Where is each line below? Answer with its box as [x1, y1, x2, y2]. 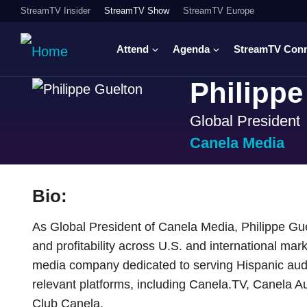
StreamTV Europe [183, 5, 254, 16]
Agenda [173, 42, 210, 55]
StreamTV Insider [21, 5, 90, 16]
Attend [116, 42, 149, 55]
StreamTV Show [104, 5, 169, 16]
